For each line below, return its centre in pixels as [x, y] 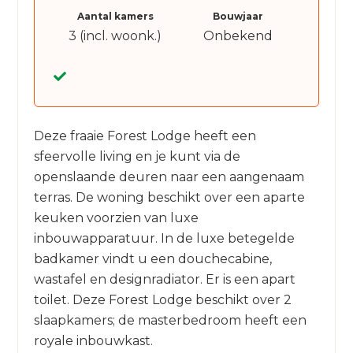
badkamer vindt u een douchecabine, [153, 259]
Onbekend [238, 36]
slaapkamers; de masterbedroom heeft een [171, 320]
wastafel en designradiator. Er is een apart [165, 279]
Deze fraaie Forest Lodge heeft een [145, 136]
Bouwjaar [238, 16]
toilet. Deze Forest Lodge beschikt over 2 [163, 300]
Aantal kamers [115, 16]
